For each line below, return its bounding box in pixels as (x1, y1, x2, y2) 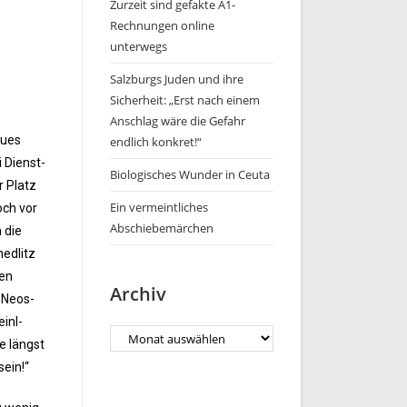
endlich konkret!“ (110, 134, 202, 150)
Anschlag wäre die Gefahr (110, 113, 245, 129)
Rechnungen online (110, 17, 214, 34)
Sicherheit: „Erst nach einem (110, 92, 260, 108)
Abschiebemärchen (110, 220, 213, 236)
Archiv (110, 282, 166, 306)
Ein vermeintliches (110, 199, 208, 215)
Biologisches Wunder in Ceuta (110, 166, 270, 183)
